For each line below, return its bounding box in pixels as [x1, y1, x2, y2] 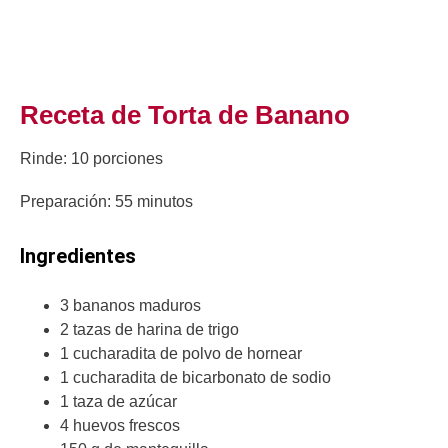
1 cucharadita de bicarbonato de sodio [60, 368, 331, 386]
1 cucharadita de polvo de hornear [60, 344, 302, 362]
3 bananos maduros [60, 296, 201, 314]
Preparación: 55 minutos [20, 193, 193, 211]
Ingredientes [20, 243, 136, 268]
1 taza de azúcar [60, 392, 177, 410]
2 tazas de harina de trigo [60, 320, 239, 338]
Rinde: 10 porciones [20, 150, 163, 168]
